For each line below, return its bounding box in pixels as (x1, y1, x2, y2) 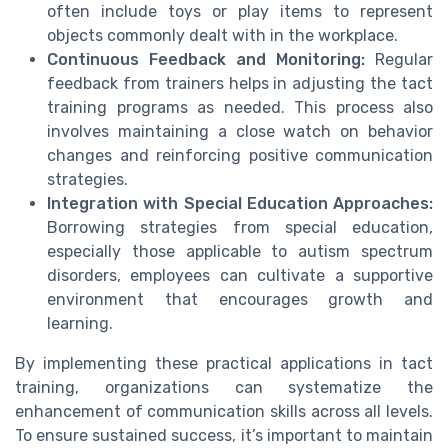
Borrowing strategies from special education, (47, 217, 433, 237)
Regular (365, 49, 433, 69)
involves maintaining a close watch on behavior (47, 121, 433, 141)
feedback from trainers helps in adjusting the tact (47, 73, 433, 93)
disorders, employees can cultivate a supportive (47, 265, 433, 285)
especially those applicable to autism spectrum (47, 241, 433, 261)
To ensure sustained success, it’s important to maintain (15, 425, 433, 445)
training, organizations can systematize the (15, 377, 433, 397)
